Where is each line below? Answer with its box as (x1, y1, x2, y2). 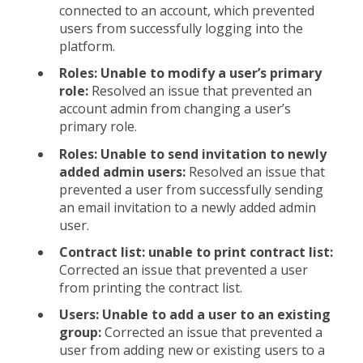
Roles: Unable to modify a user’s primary (59, 64, 322, 83)
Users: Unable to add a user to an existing (59, 305, 331, 323)
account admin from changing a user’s (59, 100, 291, 118)
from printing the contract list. (59, 278, 242, 297)
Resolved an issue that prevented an (92, 82, 312, 100)
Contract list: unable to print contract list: (59, 242, 333, 261)
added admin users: (59, 162, 189, 181)
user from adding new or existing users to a (59, 340, 325, 359)
